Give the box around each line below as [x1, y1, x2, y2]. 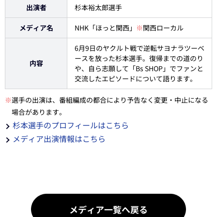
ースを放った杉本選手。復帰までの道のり [75, 53, 203, 63]
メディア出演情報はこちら [13, 133, 106, 144]
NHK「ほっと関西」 [75, 23, 136, 32]
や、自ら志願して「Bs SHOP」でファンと [75, 63, 203, 73]
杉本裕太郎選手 [75, 2, 122, 12]
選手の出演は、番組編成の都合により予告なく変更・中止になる [12, 95, 208, 105]
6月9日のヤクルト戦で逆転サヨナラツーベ [75, 43, 204, 53]
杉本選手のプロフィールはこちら [13, 119, 129, 131]
